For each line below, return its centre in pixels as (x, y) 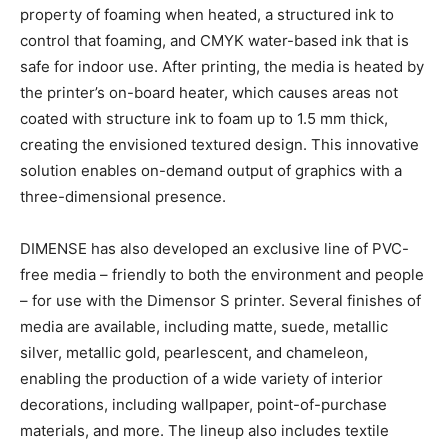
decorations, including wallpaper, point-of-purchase (203, 405)
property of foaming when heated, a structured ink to (207, 15)
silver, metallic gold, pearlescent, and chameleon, (194, 353)
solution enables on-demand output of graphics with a (211, 171)
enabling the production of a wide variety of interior (201, 379)
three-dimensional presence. (123, 197)
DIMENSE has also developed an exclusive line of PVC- (214, 249)
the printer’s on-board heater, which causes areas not (209, 93)
